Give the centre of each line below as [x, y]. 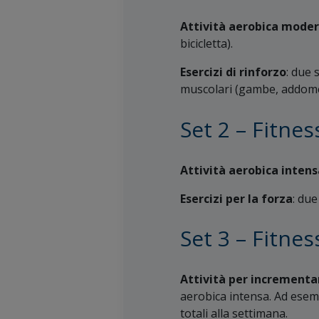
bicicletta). [206, 43]
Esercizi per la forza [236, 198]
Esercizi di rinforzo [233, 72]
